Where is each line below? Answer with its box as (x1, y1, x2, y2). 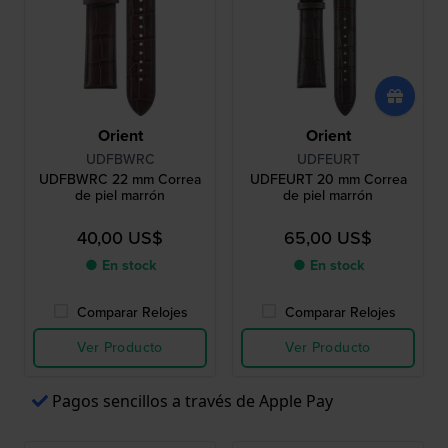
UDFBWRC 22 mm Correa (39, 169, 201, 191)
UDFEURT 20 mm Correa (249, 169, 407, 191)
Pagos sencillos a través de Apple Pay (52, 390, 333, 413)
